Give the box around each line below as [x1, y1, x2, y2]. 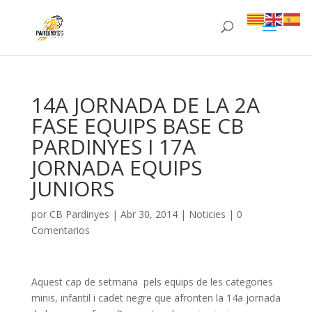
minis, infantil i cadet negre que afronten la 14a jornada [31, 291, 281, 304]
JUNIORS [31, 174, 114, 203]
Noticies [188, 208, 226, 221]
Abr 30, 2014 [120, 208, 178, 221]
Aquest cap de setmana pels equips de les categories [31, 275, 273, 288]
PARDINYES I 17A [31, 132, 196, 161]
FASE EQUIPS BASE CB [31, 111, 244, 140]
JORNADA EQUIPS [31, 153, 202, 182]
